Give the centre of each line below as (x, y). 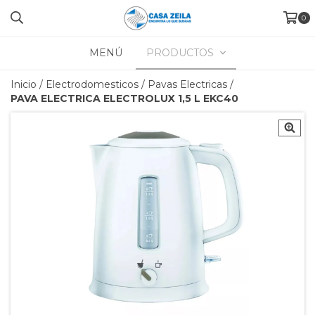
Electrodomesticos (92, 84)
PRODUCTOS (181, 53)
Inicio (24, 84)
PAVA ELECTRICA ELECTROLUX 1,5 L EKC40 (124, 98)
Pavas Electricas (187, 84)
